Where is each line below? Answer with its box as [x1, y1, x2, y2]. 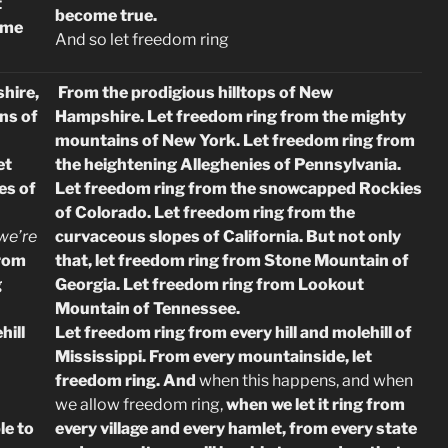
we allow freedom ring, [55, 395, 226, 414]
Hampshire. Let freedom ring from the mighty [55, 107, 406, 126]
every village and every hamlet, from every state [55, 419, 417, 438]
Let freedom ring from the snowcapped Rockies [55, 179, 422, 198]
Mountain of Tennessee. [55, 299, 240, 318]
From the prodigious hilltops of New [58, 83, 333, 102]
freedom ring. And [55, 371, 199, 390]
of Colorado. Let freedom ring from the [55, 203, 355, 222]
